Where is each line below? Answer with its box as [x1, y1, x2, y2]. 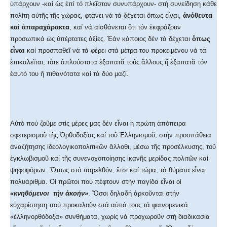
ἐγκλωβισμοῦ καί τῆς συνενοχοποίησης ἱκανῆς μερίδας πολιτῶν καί [10, 155, 208, 163]
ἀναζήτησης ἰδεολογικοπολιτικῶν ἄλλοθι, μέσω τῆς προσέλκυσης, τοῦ [10, 143, 216, 151]
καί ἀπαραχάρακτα [10, 23, 69, 31]
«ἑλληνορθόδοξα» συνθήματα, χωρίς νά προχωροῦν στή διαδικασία [10, 213, 210, 221]
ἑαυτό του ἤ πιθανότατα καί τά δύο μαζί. [10, 70, 129, 78]
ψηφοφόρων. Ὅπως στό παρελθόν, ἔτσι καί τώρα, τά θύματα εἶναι [10, 166, 206, 174]
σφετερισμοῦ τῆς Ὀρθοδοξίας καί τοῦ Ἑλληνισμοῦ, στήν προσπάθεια [10, 131, 211, 139]
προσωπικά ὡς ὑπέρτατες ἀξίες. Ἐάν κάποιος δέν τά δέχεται [10, 35, 192, 43]
